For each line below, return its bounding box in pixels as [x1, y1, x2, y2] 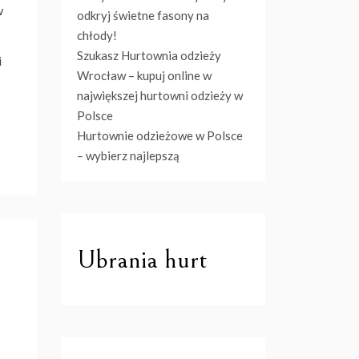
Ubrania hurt [77, 244, 208, 275]
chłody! [77, 28, 117, 42]
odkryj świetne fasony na [77, 8, 209, 22]
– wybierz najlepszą [77, 148, 179, 163]
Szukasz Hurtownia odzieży [77, 48, 221, 63]
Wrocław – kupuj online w [77, 68, 212, 83]
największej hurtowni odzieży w [77, 88, 243, 103]
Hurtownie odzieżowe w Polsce [77, 128, 243, 143]
